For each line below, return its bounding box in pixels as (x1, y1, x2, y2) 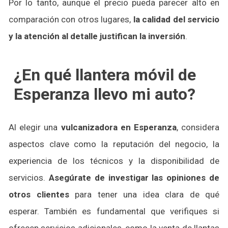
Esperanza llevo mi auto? (14, 84, 195, 104)
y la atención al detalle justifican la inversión (9, 31, 185, 41)
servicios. (9, 173, 49, 183)
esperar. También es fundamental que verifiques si (9, 206, 219, 216)
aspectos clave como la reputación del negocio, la (9, 139, 219, 149)
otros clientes (9, 189, 69, 199)
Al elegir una (9, 122, 61, 132)
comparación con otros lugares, (9, 14, 133, 24)
